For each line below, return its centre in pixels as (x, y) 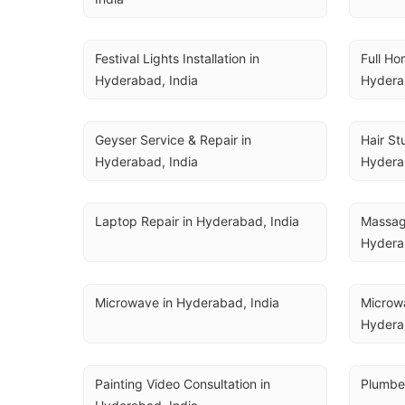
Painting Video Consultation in (183, 384)
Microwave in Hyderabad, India (187, 302)
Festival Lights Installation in (177, 58)
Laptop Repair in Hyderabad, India (197, 221)
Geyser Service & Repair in (173, 140)
